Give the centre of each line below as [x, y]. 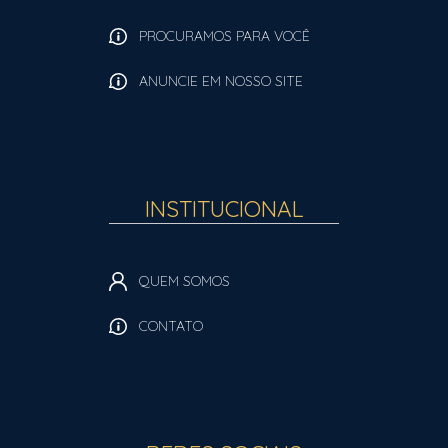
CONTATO [171, 326]
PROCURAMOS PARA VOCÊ [224, 36]
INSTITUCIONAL [224, 208]
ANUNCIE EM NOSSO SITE [221, 81]
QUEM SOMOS [184, 281]
